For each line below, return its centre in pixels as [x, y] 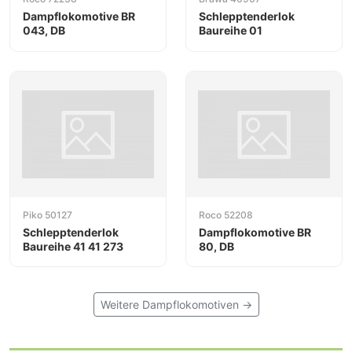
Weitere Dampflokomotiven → [176, 305]
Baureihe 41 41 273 [73, 246]
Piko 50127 [48, 214]
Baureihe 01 [231, 31]
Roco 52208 [226, 214]
